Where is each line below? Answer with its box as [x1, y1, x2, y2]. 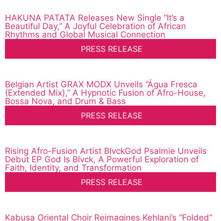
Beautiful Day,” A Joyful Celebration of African [5, 21, 186, 32]
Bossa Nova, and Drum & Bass [5, 96, 126, 107]
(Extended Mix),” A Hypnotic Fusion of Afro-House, [5, 88, 206, 98]
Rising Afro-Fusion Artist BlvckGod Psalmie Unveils [5, 146, 207, 156]
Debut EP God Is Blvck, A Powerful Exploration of [5, 154, 199, 165]
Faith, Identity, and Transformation [5, 163, 142, 173]
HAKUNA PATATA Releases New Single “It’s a [5, 13, 184, 23]
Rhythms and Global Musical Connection [5, 30, 165, 40]
